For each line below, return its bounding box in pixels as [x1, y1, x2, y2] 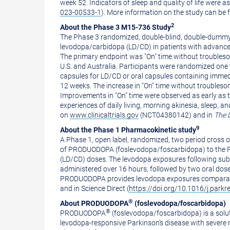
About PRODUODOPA [60, 199, 128, 207]
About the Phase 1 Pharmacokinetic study [60, 126, 196, 134]
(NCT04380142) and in [139, 111, 214, 119]
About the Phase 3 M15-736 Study [60, 23, 171, 31]
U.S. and [60, 62, 87, 70]
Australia [87, 62, 116, 70]
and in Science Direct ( [60, 184, 129, 193]
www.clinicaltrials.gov [70, 111, 139, 119]
